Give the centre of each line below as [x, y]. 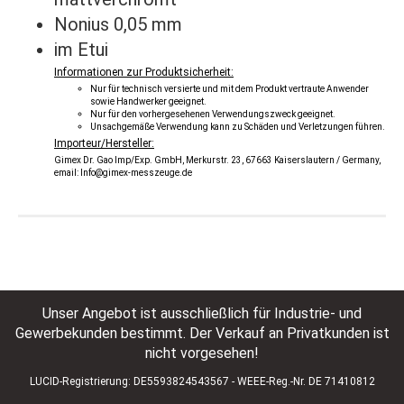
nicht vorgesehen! [202, 353]
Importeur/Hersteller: [104, 144]
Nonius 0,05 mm [118, 25]
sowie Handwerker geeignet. [148, 102]
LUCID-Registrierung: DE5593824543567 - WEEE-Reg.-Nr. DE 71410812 [202, 382]
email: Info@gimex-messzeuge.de [123, 173]
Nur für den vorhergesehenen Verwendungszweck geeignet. [213, 115]
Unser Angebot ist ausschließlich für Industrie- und [202, 314]
